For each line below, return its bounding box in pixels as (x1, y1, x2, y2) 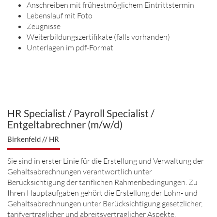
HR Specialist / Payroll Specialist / (7, 107, 155, 119)
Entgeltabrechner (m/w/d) (7, 118, 123, 130)
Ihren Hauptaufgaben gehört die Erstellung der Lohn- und (7, 188, 198, 198)
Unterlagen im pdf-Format (27, 43, 113, 52)
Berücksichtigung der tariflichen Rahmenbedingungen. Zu (7, 177, 198, 187)
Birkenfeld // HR (7, 135, 59, 143)
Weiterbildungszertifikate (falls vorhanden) (27, 32, 170, 42)
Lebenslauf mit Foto (27, 11, 93, 20)
